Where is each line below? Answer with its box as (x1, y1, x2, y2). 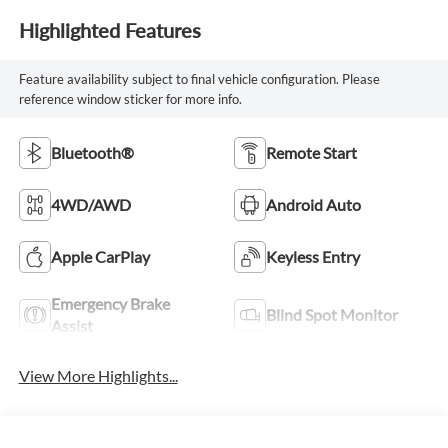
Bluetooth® (50, 142, 134, 162)
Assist (50, 315, 93, 335)
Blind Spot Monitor (266, 304, 398, 324)
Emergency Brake (50, 293, 170, 313)
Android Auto (266, 194, 361, 214)
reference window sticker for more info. (18, 91, 242, 108)
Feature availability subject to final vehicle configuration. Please (18, 71, 380, 88)
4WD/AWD (50, 194, 131, 214)
